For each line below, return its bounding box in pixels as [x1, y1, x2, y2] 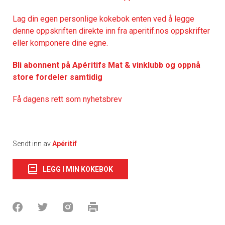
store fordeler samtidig [13, 72, 102, 82]
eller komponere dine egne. [13, 38, 108, 48]
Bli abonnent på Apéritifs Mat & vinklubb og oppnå [13, 60, 200, 70]
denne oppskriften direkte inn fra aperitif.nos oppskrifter [13, 26, 210, 36]
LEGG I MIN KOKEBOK [43, 165, 113, 173]
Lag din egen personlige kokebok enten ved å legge [13, 14, 194, 24]
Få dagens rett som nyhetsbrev [13, 94, 122, 104]
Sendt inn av [13, 139, 52, 148]
